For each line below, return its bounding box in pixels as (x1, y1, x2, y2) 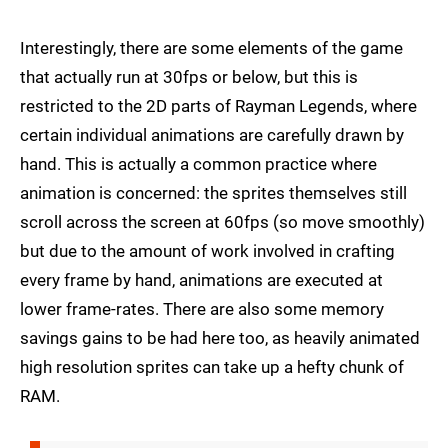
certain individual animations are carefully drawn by (20, 125, 404, 146)
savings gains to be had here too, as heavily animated (20, 328, 420, 349)
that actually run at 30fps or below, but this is (20, 67, 358, 88)
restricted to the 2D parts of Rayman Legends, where (20, 96, 417, 117)
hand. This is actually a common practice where (20, 154, 377, 175)
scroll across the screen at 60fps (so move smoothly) (20, 212, 425, 233)
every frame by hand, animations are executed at (20, 270, 383, 291)
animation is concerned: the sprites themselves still (20, 183, 407, 204)
